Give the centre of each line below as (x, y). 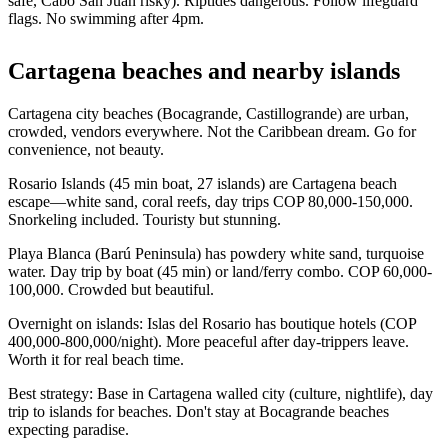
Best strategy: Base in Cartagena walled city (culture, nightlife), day (220, 394)
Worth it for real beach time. (96, 360)
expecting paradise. (68, 430)
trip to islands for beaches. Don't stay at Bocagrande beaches (198, 412)
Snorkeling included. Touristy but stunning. (144, 220)
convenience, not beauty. (86, 150)
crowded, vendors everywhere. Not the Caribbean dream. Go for (212, 132)
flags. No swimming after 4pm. (106, 19)
